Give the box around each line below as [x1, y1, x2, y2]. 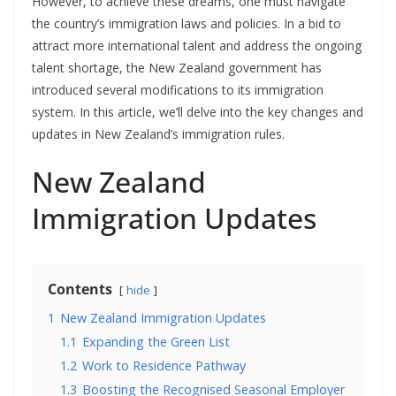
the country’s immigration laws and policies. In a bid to [32, 15, 341, 33]
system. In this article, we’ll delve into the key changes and [32, 103, 363, 121]
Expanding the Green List [82, 333, 230, 351]
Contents [48, 279, 112, 300]
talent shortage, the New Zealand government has [32, 59, 322, 77]
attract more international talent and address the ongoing [32, 37, 362, 55]
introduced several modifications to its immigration [32, 81, 324, 99]
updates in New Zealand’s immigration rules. [32, 126, 285, 143]
